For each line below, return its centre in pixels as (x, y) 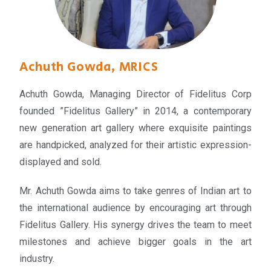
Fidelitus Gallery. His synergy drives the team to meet (135, 224)
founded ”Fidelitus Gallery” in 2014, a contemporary (135, 111)
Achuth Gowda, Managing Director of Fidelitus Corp (135, 94)
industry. (38, 258)
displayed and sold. (63, 162)
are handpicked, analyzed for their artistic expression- (135, 145)
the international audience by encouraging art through (135, 207)
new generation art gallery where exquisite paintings (135, 128)
